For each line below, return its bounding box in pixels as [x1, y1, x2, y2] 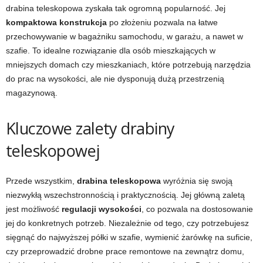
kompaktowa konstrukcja [6, 18, 107, 27]
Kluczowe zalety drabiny [6, 117, 175, 139]
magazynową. [6, 88, 58, 97]
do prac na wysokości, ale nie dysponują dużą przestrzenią [6, 74, 224, 83]
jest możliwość [6, 204, 62, 214]
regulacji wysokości [62, 204, 141, 214]
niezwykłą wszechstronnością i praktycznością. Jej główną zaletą [6, 190, 245, 200]
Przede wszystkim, [6, 176, 77, 186]
